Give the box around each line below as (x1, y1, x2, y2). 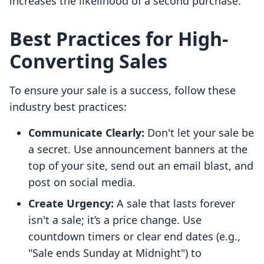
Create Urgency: (28, 196, 114, 211)
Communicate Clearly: (28, 126, 144, 140)
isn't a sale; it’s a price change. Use (28, 213, 202, 227)
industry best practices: (9, 100, 127, 114)
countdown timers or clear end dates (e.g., (28, 229, 240, 244)
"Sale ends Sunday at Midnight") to (28, 246, 202, 260)
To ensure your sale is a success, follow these (9, 83, 236, 98)
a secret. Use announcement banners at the (28, 142, 247, 157)
